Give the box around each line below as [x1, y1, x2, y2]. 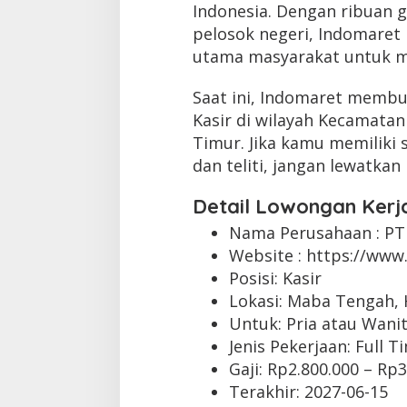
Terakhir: [228, 380, 304, 402]
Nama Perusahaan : [228, 221, 384, 243]
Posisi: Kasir [228, 266, 322, 289]
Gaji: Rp [228, 357, 288, 380]
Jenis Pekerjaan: [228, 334, 355, 357]
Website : [228, 243, 306, 266]
